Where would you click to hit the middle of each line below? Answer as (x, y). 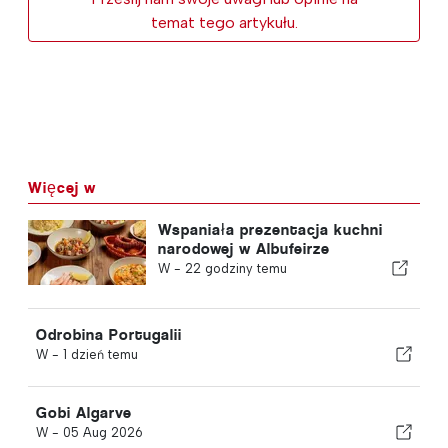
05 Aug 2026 (103, 432)
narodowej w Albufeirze (243, 248)
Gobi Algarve (84, 412)
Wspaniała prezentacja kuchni (270, 229)
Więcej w (62, 187)
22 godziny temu (235, 268)
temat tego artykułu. (224, 22)
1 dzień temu (100, 354)
